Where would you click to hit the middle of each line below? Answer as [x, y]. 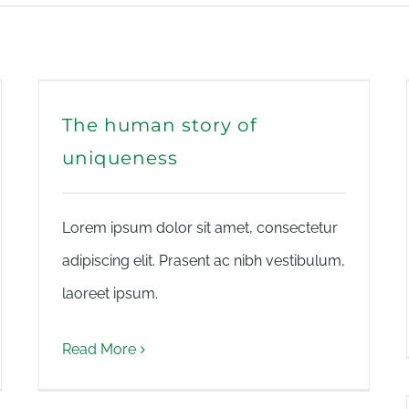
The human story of [160, 125]
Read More [99, 349]
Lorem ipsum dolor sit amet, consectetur [200, 228]
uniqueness [120, 158]
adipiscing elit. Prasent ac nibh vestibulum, [204, 261]
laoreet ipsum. [110, 294]
